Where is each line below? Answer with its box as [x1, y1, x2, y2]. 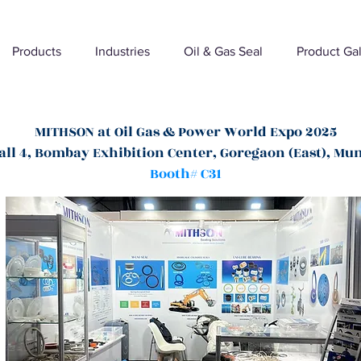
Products [12, 44, 61, 58]
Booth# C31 [149, 164, 222, 185]
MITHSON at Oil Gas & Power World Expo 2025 [34, 122, 337, 143]
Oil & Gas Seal [184, 44, 263, 58]
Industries [95, 44, 150, 58]
